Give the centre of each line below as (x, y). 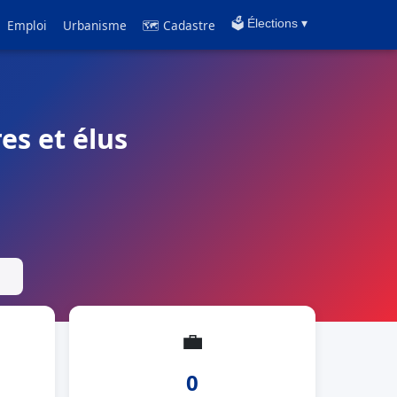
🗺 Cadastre (179, 25)
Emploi (27, 25)
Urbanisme (95, 25)
